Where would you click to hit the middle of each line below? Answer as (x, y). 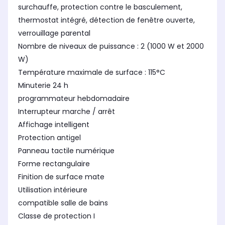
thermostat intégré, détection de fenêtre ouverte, (106, 20)
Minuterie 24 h (43, 86)
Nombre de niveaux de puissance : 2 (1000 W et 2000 (111, 46)
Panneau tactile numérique (66, 151)
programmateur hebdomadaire (74, 99)
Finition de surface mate (61, 177)
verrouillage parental (54, 33)
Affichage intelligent (54, 125)
